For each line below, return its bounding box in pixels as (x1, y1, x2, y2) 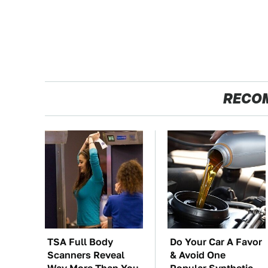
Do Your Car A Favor (170, 236, 262, 248)
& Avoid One (170, 249, 226, 261)
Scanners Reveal (47, 249, 124, 261)
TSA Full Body (47, 236, 113, 248)
